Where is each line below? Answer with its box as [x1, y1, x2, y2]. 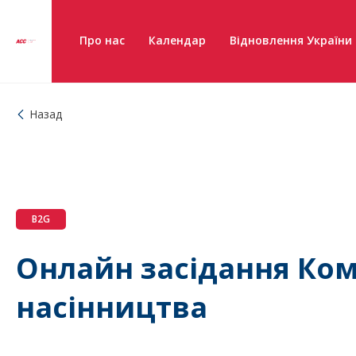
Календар [149, 33, 206, 48]
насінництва [16, 288, 207, 327]
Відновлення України [230, 33, 352, 48]
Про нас [79, 33, 125, 48]
